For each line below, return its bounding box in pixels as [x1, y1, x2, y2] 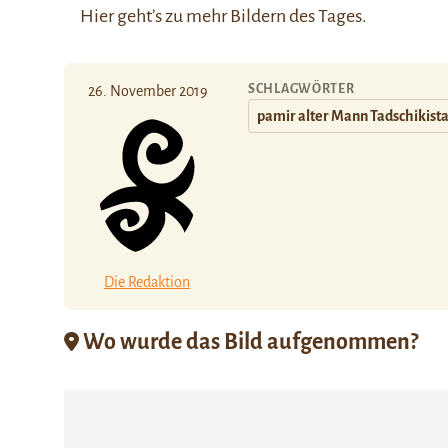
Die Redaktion [104, 273, 190, 290]
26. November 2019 [88, 83, 208, 99]
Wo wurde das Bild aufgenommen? [79, 329, 418, 354]
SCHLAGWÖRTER [248, 82, 355, 96]
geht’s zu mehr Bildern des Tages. [114, 6, 367, 26]
